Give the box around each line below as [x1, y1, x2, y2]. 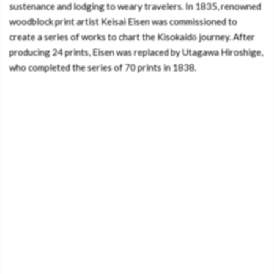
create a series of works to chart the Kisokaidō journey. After [9, 31, 255, 42]
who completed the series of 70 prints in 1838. [9, 62, 196, 73]
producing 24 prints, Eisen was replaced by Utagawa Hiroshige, [9, 46, 263, 57]
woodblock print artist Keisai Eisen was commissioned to [9, 16, 237, 27]
